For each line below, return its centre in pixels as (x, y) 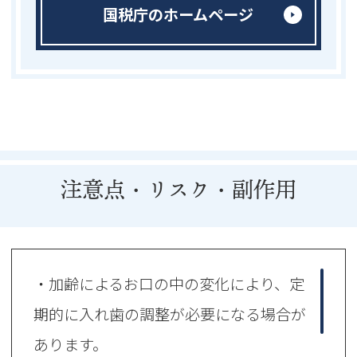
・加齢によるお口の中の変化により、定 (169, 284)
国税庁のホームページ (178, 15)
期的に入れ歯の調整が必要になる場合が (170, 314)
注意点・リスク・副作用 (178, 189)
